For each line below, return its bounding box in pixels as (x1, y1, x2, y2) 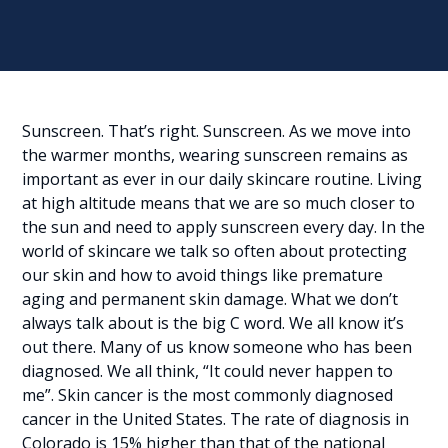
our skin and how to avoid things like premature (22, 264, 384, 286)
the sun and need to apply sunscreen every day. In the (22, 216, 426, 238)
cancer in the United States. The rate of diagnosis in (22, 408, 410, 430)
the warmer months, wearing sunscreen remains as (22, 144, 409, 166)
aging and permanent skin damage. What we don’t (22, 288, 399, 310)
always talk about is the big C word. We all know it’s (22, 312, 405, 334)
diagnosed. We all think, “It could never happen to (22, 360, 394, 382)
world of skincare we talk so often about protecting (22, 240, 408, 262)
